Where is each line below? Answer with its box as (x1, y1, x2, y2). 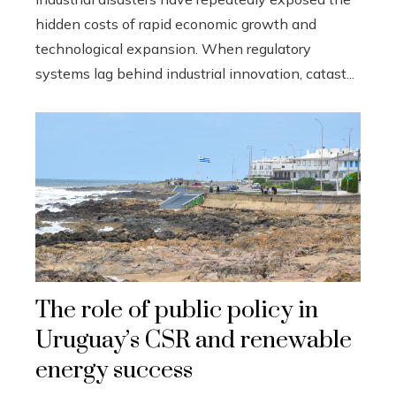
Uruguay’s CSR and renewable (35, 324, 352, 355)
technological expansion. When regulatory (35, 39, 311, 57)
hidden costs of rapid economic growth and (35, 14, 316, 33)
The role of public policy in (35, 294, 318, 325)
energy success (35, 354, 193, 385)
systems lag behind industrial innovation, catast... (35, 64, 354, 82)
